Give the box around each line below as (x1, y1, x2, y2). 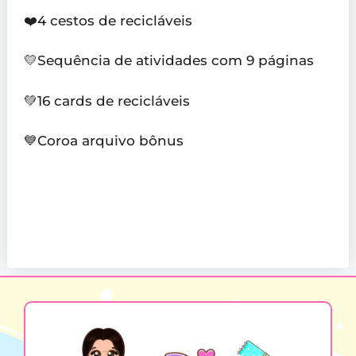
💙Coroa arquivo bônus (23, 133, 184, 149)
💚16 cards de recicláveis (23, 92, 190, 109)
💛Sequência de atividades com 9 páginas (23, 52, 314, 69)
